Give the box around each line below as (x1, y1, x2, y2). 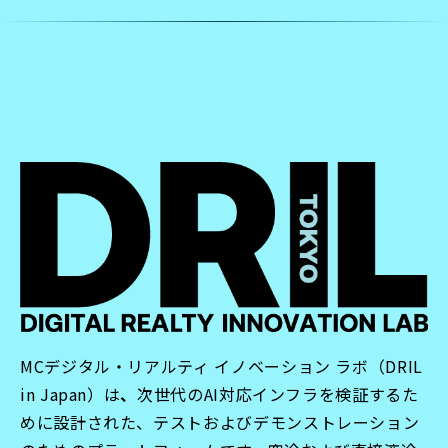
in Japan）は (20, 381, 121, 406)
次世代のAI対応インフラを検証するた (137, 381, 419, 406)
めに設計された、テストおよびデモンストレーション (20, 409, 420, 434)
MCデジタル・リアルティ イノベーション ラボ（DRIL (20, 353, 423, 378)
